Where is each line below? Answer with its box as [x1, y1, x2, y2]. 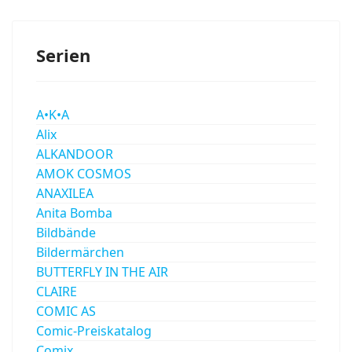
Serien [36, 42, 90, 67]
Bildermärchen [36, 243, 124, 261]
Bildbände [36, 223, 96, 241]
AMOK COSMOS [36, 164, 131, 182]
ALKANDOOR [36, 145, 113, 163]
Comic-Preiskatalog [36, 321, 152, 339]
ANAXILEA [36, 184, 93, 202]
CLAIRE [36, 282, 77, 300]
